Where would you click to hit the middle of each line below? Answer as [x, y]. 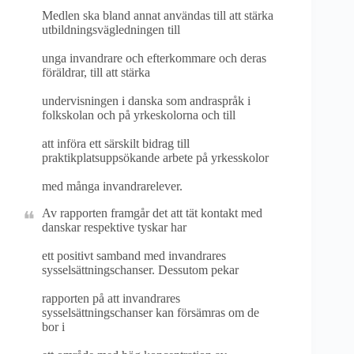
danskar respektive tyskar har [114, 227]
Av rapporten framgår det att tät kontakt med [152, 213]
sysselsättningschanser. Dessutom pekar [140, 270]
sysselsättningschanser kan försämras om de [151, 313]
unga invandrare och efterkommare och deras [154, 58]
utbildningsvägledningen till [111, 30]
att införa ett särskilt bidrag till [116, 143]
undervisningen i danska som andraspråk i [146, 101]
